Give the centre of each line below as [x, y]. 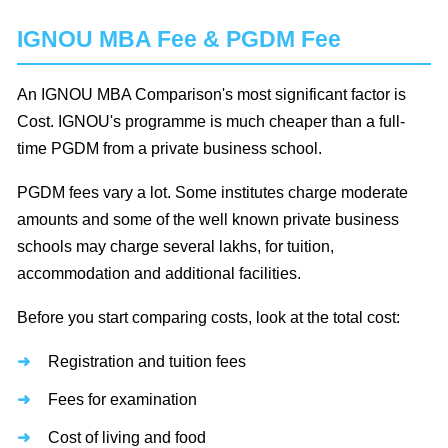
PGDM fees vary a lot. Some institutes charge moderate [212, 193]
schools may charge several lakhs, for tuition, [175, 247]
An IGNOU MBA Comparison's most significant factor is [211, 95]
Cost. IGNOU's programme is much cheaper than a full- [211, 122]
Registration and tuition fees [147, 362]
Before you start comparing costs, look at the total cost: [208, 318]
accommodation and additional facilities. [159, 274]
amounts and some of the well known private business [208, 220]
